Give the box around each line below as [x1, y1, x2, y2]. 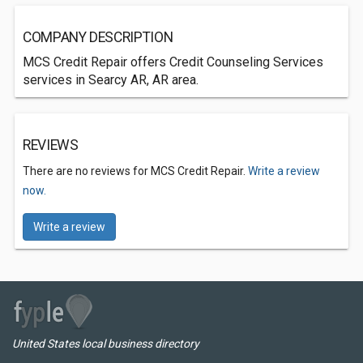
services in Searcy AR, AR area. [23, 72, 199, 88]
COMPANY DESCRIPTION [23, 29, 173, 45]
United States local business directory [12, 337, 199, 350]
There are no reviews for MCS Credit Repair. [23, 164, 248, 177]
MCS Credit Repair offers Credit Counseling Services [23, 54, 323, 70]
